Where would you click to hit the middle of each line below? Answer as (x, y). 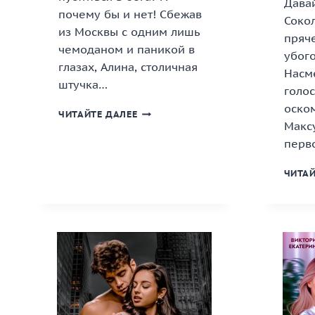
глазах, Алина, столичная (128, 67)
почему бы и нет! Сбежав (130, 14)
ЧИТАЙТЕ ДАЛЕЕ (98, 115)
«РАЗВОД (159, 112)
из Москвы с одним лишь (129, 32)
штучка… (83, 85)
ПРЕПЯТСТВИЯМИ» (181, 140)
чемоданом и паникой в (127, 50)
